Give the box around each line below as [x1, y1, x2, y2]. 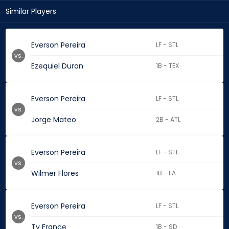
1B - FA [156, 169, 176, 178]
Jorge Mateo [31, 114, 76, 125]
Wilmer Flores [31, 168, 79, 179]
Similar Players [6, 6, 56, 17]
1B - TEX [156, 61, 179, 71]
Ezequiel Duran [31, 61, 83, 72]
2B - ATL [156, 115, 181, 124]
